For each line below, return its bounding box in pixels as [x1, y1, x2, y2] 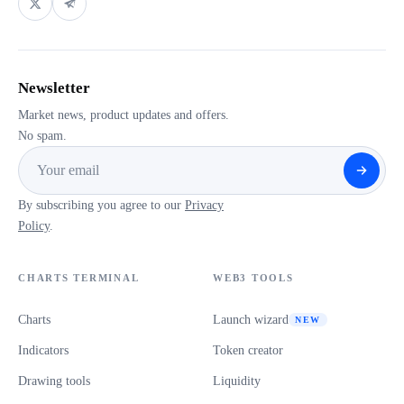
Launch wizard [213, 312, 289, 326]
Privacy [185, 197, 224, 212]
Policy [18, 218, 50, 233]
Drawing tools [18, 373, 90, 388]
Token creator [213, 343, 283, 357]
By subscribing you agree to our [18, 197, 181, 212]
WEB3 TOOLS [213, 271, 294, 283]
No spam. [18, 128, 67, 142]
